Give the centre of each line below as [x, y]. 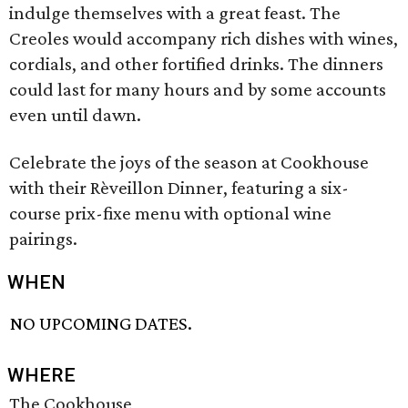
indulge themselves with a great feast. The [175, 13]
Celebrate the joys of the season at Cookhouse [189, 162]
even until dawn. [75, 115]
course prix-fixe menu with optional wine [170, 213]
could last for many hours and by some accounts [198, 89]
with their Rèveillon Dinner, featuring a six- [179, 188]
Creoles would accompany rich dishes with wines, [204, 38]
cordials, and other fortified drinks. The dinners [196, 64]
